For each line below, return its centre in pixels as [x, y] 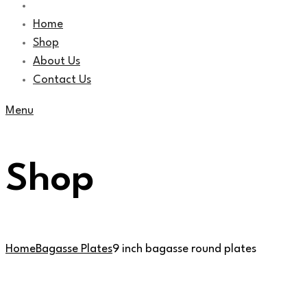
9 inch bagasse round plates [184, 249]
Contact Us [62, 80]
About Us [57, 61]
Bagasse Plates [74, 249]
